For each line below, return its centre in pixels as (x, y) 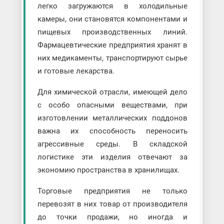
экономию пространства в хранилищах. (108, 170)
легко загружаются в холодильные (112, 6)
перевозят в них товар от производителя (112, 204)
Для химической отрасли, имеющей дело (112, 92)
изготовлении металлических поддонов (112, 118)
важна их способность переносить (112, 131)
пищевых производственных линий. (112, 32)
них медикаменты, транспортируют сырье (112, 58)
